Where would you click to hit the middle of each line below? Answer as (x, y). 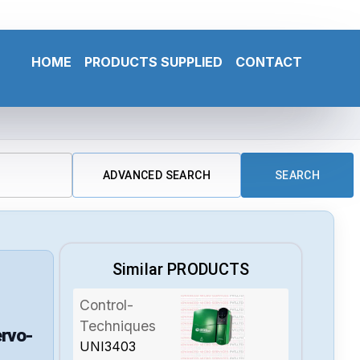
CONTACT (269, 61)
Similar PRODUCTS (181, 269)
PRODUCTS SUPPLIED (153, 61)
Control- (107, 305)
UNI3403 (108, 346)
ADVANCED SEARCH (157, 175)
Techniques (118, 325)
